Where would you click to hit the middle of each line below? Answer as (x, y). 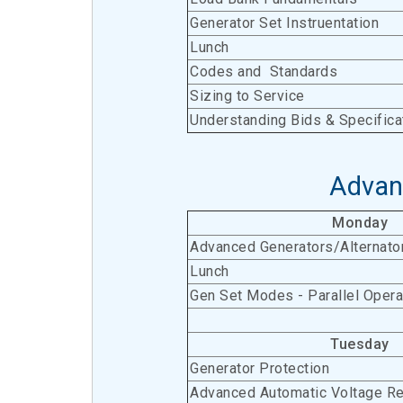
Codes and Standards (264, 72)
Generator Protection (260, 368)
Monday (360, 223)
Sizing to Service (247, 96)
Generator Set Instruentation (284, 23)
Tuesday (360, 344)
